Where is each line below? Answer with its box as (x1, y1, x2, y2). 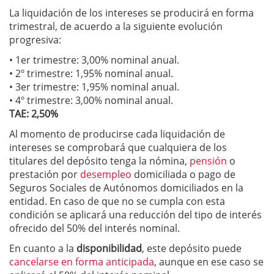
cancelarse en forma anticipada (9, 255, 154, 268)
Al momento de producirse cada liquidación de (9, 127, 225, 141)
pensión (190, 154, 229, 168)
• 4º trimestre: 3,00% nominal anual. (9, 94, 173, 107)
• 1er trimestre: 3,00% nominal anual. (9, 53, 179, 67)
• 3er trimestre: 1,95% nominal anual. (9, 80, 179, 94)
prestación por (9, 168, 80, 181)
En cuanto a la (9, 242, 76, 255)
